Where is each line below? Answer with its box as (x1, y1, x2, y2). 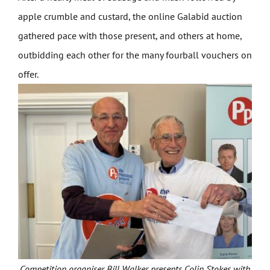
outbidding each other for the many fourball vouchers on (17, 49, 252, 61)
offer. (17, 68, 39, 81)
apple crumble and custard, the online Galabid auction (17, 10, 242, 23)
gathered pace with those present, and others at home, (17, 30, 242, 42)
